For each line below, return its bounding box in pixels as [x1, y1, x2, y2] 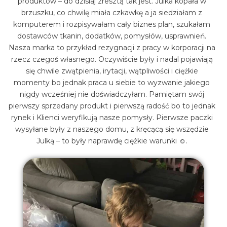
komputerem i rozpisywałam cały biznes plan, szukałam [13, 19, 211, 29]
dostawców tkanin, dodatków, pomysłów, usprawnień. [17, 31, 207, 41]
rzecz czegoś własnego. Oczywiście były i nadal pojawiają [11, 54, 213, 64]
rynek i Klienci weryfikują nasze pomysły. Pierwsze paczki [11, 112, 213, 122]
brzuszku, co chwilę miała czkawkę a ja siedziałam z [21, 8, 203, 17]
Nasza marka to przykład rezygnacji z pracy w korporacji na [8, 43, 215, 52]
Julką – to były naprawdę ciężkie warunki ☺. [36, 136, 187, 145]
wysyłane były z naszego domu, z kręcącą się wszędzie [15, 124, 209, 134]
